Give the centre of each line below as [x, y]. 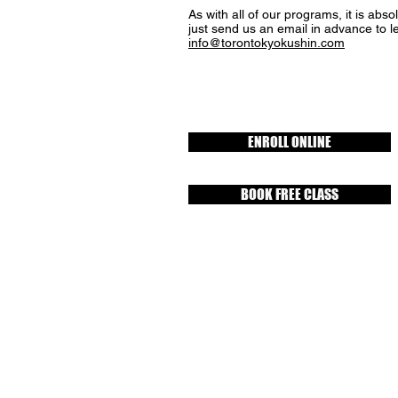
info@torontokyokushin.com [267, 43]
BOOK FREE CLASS [290, 194]
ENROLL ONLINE [290, 142]
